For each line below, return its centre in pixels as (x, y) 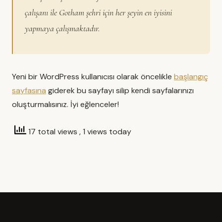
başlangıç (191, 77)
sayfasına (29, 90)
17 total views (53, 131)
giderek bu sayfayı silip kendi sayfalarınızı (120, 90)
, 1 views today (105, 131)
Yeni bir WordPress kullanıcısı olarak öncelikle (93, 77)
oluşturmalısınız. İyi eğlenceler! (65, 104)
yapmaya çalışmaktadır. (62, 28)
